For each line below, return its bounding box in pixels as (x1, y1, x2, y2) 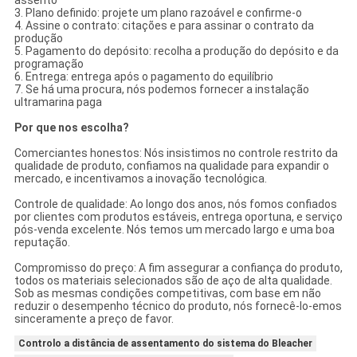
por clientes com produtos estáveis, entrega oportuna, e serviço (14, 210, 343, 223)
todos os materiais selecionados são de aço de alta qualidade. (14, 273, 332, 287)
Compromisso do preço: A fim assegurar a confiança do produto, (14, 261, 343, 274)
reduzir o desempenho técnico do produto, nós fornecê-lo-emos (14, 299, 342, 312)
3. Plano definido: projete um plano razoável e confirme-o (14, 6, 302, 19)
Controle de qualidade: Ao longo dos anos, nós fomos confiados (14, 197, 337, 210)
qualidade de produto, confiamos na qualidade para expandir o (14, 159, 329, 172)
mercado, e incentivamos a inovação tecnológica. (14, 171, 267, 185)
